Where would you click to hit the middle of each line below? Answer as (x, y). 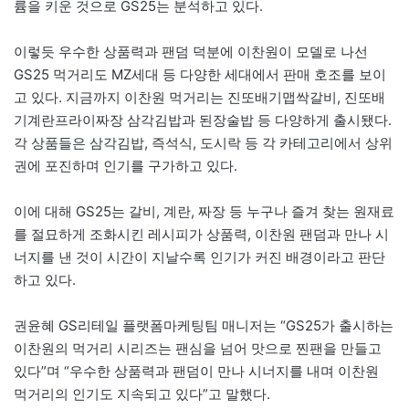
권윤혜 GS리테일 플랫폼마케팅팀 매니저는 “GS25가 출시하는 (204, 326)
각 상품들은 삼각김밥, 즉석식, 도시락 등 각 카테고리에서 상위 (203, 143)
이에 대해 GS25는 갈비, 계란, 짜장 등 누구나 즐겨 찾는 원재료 (204, 212)
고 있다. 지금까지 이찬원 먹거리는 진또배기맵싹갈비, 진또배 (199, 98)
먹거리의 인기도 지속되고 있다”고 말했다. (142, 394)
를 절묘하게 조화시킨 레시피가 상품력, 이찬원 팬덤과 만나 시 (201, 235)
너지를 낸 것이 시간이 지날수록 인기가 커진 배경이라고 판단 (199, 257)
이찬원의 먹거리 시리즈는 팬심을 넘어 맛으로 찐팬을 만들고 (198, 349)
